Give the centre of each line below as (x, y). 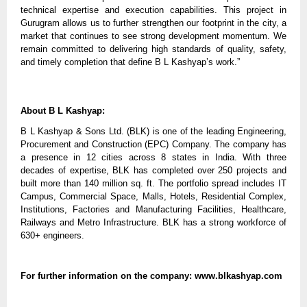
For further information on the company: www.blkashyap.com (151, 276)
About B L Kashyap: (63, 111)
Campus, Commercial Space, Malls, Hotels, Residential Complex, (153, 197)
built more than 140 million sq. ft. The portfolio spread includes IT (153, 184)
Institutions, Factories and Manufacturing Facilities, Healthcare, (153, 210)
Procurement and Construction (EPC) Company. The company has (153, 145)
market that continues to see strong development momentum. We (153, 36)
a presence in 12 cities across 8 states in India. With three (153, 158)
